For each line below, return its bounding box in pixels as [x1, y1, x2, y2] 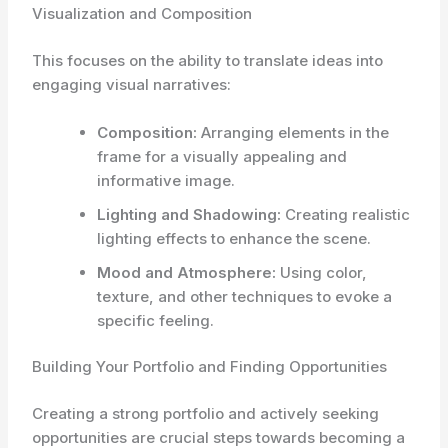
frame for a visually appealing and [97, 146, 348, 166]
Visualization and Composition [32, 4, 253, 23]
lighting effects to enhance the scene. [97, 228, 372, 248]
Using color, [276, 262, 368, 282]
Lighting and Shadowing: [97, 204, 282, 224]
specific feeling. [97, 310, 215, 330]
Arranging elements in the [197, 122, 390, 142]
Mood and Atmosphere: [97, 262, 277, 282]
